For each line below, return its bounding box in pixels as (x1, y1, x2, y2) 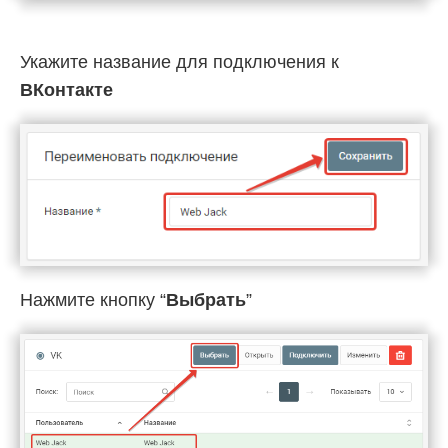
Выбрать (166, 290, 246, 311)
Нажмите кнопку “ (20, 290, 166, 311)
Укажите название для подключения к (20, 51, 339, 72)
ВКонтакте (20, 79, 113, 100)
